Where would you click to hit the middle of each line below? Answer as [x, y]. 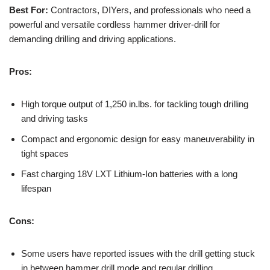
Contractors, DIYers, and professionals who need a [149, 10]
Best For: [29, 10]
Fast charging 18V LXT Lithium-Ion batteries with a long [129, 174]
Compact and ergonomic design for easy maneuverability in [138, 139]
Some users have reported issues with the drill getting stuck [138, 253]
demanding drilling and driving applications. [93, 39]
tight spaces [45, 153]
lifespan [36, 188]
